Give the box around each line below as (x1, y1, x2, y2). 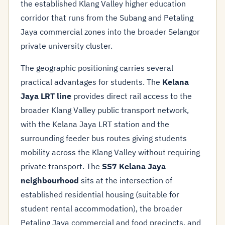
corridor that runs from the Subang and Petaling (21, 13, 193, 23)
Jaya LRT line (21, 91, 71, 101)
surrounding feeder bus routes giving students (21, 133, 187, 143)
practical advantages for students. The (21, 77, 162, 87)
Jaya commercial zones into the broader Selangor (21, 27, 200, 37)
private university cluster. (21, 41, 113, 51)
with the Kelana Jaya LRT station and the (21, 119, 169, 129)
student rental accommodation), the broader (21, 203, 182, 213)
